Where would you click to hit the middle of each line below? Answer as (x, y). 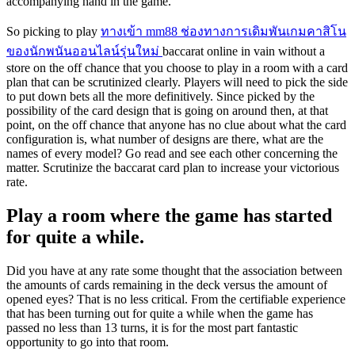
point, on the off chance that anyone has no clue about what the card (176, 125)
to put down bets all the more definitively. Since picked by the (160, 97)
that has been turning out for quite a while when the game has (160, 314)
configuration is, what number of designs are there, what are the (165, 139)
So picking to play (53, 32)
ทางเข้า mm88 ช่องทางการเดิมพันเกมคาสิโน (223, 32)
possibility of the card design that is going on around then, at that (167, 111)
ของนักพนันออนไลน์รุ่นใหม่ (84, 52)
